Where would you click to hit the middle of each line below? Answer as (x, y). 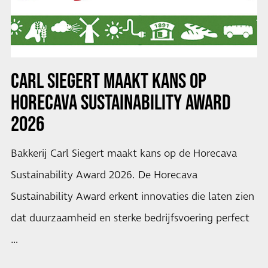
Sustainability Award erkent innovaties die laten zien (132, 197)
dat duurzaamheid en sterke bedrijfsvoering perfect (130, 219)
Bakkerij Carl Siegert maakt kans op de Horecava (124, 154)
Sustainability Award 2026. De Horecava (104, 176)
